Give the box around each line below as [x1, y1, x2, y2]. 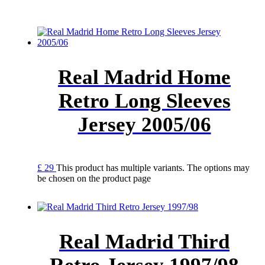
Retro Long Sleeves [58, 89, 231, 113]
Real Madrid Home [58, 66, 231, 89]
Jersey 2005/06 [77, 113, 211, 137]
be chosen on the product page [37, 173, 151, 184]
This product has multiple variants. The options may [56, 163, 250, 173]
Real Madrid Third [59, 230, 230, 254]
